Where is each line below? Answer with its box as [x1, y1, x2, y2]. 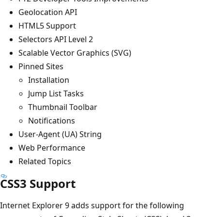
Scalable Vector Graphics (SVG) [18, 47, 133, 58]
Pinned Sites [18, 61, 65, 72]
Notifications [28, 115, 77, 126]
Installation [28, 74, 71, 85]
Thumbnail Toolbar [28, 101, 99, 112]
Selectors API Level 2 [18, 33, 95, 45]
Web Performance [18, 142, 87, 153]
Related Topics [18, 155, 71, 167]
